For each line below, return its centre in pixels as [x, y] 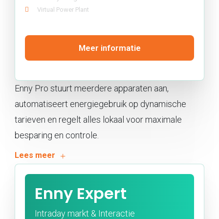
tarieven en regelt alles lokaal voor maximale [98, 119]
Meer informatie [109, 48]
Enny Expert [81, 193]
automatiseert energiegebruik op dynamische [100, 104]
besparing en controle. [57, 135]
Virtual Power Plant [63, 9]
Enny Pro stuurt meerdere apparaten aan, [92, 88]
